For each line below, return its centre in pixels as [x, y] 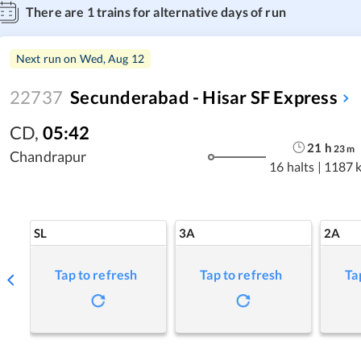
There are [56, 12]
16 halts [292, 166]
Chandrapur [48, 156]
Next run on [48, 58]
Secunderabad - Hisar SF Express [204, 97]
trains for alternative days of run [190, 12]
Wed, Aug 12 [112, 58]
